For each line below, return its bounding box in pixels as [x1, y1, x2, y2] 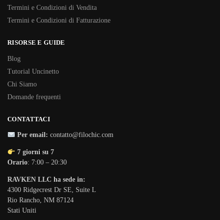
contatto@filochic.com [50, 131, 113, 139]
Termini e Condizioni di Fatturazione [7, 17, 110, 25]
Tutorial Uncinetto [7, 67, 59, 75]
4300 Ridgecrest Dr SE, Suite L [7, 186, 96, 194]
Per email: [17, 131, 50, 139]
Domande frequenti [7, 93, 61, 101]
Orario [7, 159, 27, 166]
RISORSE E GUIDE [7, 39, 65, 47]
